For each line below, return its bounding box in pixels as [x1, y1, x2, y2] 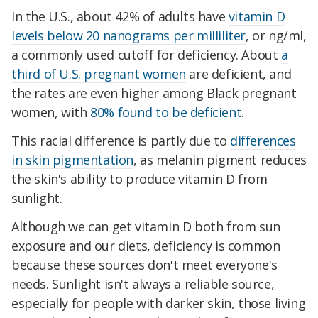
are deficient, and [185, 65, 292, 83]
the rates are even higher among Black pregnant [11, 84, 297, 102]
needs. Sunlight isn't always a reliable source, [11, 275, 275, 292]
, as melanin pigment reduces [133, 150, 307, 168]
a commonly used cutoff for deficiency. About [11, 46, 282, 64]
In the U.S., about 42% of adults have [11, 8, 229, 26]
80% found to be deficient [90, 104, 242, 121]
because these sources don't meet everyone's [11, 256, 278, 273]
